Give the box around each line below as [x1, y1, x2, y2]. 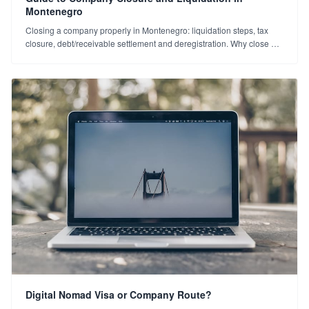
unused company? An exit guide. [26, 50, 148, 63]
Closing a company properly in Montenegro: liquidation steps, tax [26, 24, 268, 37]
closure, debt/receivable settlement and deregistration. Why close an [26, 37, 281, 50]
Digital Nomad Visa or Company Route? [26, 287, 212, 301]
